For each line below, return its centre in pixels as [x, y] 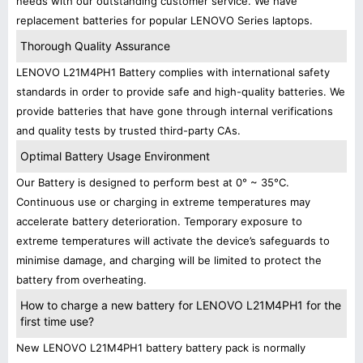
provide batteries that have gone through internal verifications [175, 111]
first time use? [57, 321]
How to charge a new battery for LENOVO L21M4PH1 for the [181, 305]
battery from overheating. [81, 280]
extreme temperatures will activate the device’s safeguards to [173, 241]
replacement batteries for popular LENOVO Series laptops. [164, 20]
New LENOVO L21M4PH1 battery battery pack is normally [161, 348]
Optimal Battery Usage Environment [115, 156]
